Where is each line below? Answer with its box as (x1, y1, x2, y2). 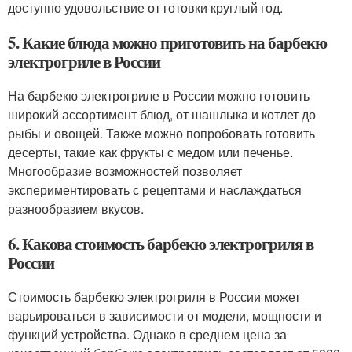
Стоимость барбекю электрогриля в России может (8, 288, 300, 306)
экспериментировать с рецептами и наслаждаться (8, 181, 302, 199)
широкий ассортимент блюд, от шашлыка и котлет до (8, 105, 316, 123)
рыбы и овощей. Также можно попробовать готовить (8, 124, 315, 142)
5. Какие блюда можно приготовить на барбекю (8, 31, 327, 54)
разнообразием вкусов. (8, 200, 144, 218)
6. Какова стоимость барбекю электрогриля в (8, 232, 313, 255)
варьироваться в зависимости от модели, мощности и (8, 306, 321, 324)
